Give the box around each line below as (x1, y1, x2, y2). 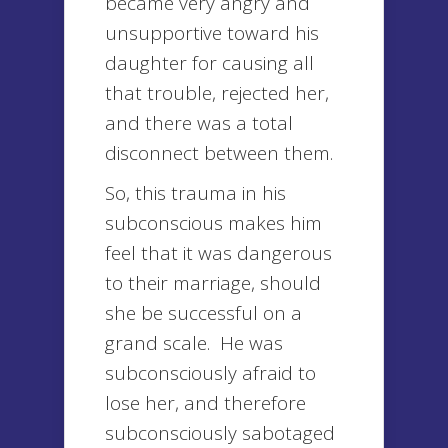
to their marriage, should (105, 270, 321, 296)
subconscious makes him (105, 210, 322, 236)
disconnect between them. (105, 140, 333, 166)
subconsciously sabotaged (105, 420, 335, 446)
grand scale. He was (105, 330, 283, 356)
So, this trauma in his (105, 180, 286, 206)
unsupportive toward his (105, 20, 319, 46)
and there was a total (105, 110, 293, 136)
